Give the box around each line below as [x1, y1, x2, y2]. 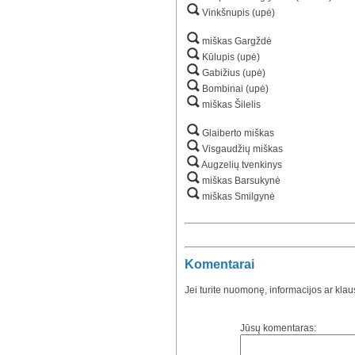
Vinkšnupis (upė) [200, 7, 275, 19]
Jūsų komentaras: [240, 323, 316, 334]
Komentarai [185, 258, 254, 272]
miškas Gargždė [200, 36, 272, 48]
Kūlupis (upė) [200, 52, 260, 63]
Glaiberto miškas [200, 128, 274, 139]
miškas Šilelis [200, 99, 261, 111]
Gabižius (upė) [200, 67, 265, 79]
